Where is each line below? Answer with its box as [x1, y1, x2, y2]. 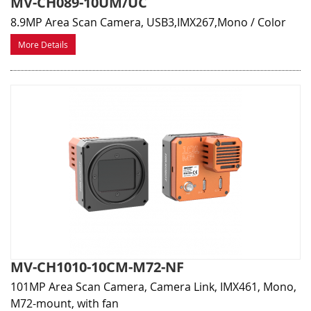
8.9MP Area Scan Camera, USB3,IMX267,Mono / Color [10, 15, 286, 31]
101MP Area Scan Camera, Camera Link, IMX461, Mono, [10, 279, 296, 295]
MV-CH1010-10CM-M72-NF [10, 258, 184, 277]
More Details [18, 39, 68, 51]
